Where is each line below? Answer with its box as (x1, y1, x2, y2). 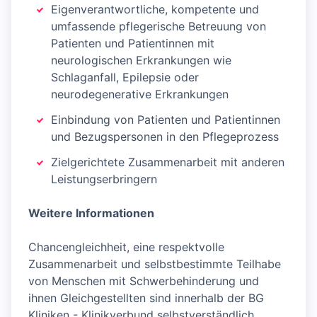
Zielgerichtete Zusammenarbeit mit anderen (51, 155, 284, 170)
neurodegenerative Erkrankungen (51, 87, 229, 102)
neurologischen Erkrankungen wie (51, 53, 231, 68)
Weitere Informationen (28, 206, 154, 221)
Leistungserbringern (51, 172, 157, 187)
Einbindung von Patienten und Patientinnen (51, 113, 280, 127)
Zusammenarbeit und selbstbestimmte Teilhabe (28, 257, 281, 272)
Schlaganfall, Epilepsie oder (51, 70, 199, 85)
